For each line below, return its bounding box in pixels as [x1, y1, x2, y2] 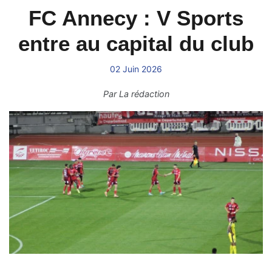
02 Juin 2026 [110, 64, 162, 74]
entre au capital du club [18, 32, 254, 55]
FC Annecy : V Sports [29, 6, 243, 30]
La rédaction [118, 89, 169, 99]
